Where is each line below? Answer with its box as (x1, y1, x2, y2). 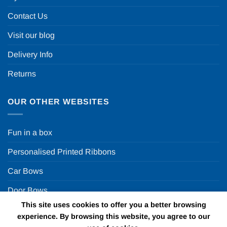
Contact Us (8, 12, 48, 21)
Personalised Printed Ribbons (8, 147, 116, 157)
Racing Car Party (8, 205, 69, 214)
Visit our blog (8, 31, 55, 40)
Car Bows (8, 167, 43, 176)
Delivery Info (8, 50, 53, 59)
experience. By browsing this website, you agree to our (17, 212, 210, 220)
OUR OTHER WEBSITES (8, 97, 109, 106)
